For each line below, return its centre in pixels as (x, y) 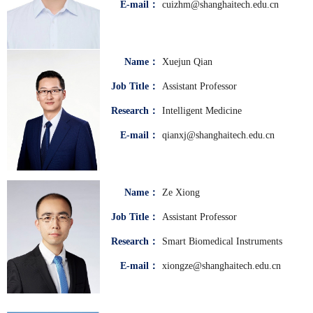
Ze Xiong (181, 193)
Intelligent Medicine (202, 111)
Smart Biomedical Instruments (222, 242)
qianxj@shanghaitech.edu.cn (218, 136)
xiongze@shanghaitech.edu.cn (221, 266)
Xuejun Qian (187, 62)
